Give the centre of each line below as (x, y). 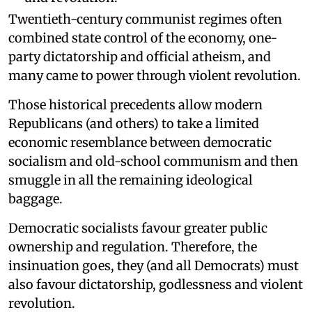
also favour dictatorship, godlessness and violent (156, 284)
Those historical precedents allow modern (135, 104)
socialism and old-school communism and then (153, 161)
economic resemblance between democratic (140, 142)
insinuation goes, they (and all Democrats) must (154, 265)
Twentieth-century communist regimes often (145, 19)
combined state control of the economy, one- (143, 38)
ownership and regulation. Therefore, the (133, 247)
